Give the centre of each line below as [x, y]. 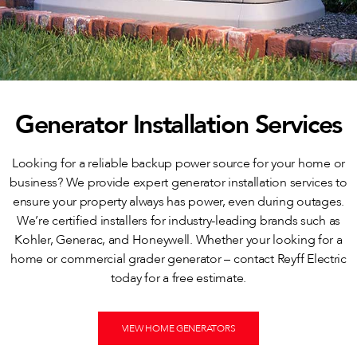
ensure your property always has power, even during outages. [178, 202]
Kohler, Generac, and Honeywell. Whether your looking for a [178, 240]
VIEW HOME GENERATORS [178, 329]
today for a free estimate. [178, 279]
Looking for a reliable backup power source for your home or [178, 164]
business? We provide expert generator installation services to [178, 183]
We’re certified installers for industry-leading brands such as [178, 221]
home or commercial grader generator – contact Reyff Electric [178, 259]
